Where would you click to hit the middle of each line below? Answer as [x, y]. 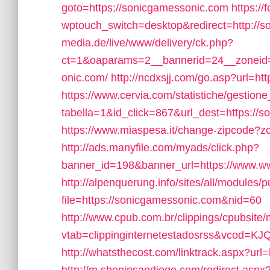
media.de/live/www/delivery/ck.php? [147, 43]
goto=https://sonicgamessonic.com [145, 8]
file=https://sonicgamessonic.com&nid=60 [162, 200]
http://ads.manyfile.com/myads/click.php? [160, 148]
